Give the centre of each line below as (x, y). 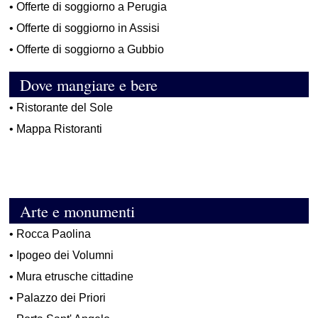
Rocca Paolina (54, 234)
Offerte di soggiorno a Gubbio (91, 50)
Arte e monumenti (73, 211)
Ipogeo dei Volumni (65, 256)
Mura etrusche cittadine (75, 277)
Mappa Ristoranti (60, 129)
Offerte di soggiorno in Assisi (88, 28)
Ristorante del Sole (65, 108)
